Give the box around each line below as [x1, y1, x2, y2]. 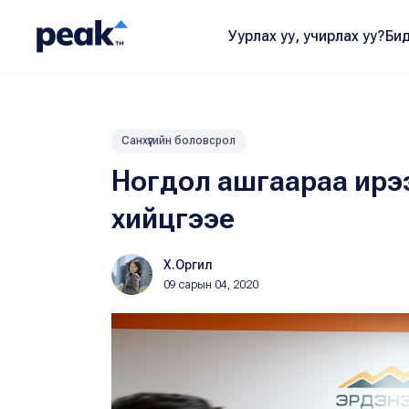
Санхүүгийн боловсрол [121, 134, 236, 147]
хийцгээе [111, 201, 235, 236]
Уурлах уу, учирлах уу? [227, 27, 385, 45]
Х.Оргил [163, 257, 213, 272]
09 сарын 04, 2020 [163, 278, 258, 291]
